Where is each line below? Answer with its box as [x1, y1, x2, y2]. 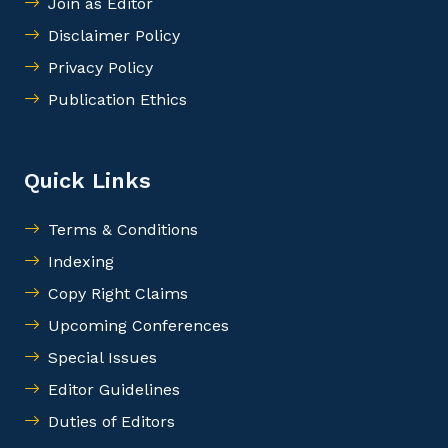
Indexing [48, 252, 114, 271]
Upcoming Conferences [48, 316, 229, 335]
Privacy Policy [48, 58, 153, 77]
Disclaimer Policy [48, 26, 180, 45]
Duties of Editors [48, 412, 175, 431]
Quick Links [24, 168, 151, 193]
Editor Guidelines [48, 380, 180, 399]
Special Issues [48, 348, 157, 367]
